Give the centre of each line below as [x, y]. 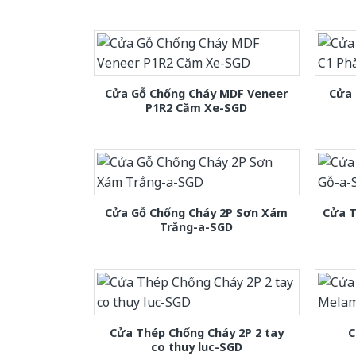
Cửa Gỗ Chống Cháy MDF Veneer [197, 94]
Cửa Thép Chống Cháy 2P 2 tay [196, 332]
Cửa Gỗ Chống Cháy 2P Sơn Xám [197, 213]
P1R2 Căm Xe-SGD [197, 108]
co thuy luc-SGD [196, 346]
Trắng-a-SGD [197, 227]
